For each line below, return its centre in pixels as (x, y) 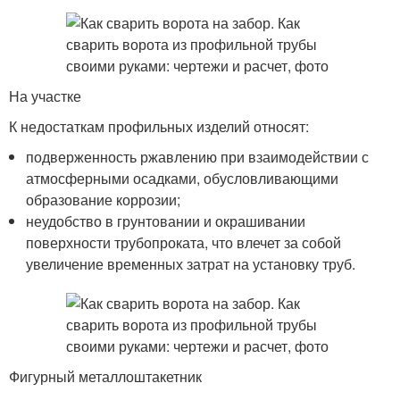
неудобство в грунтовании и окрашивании (166, 221)
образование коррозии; (104, 200)
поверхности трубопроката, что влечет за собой (184, 242)
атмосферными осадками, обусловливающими (183, 178)
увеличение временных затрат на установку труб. (191, 264)
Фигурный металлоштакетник (105, 376)
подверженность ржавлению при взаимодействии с (198, 157)
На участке (45, 96)
